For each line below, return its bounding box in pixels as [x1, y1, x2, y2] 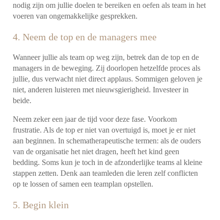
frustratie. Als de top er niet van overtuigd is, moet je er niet [13, 125, 196, 134]
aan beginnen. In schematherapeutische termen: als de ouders [13, 136, 201, 145]
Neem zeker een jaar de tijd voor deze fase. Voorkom [13, 114, 177, 123]
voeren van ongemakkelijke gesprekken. [13, 12, 138, 21]
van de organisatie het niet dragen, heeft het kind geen [13, 147, 180, 156]
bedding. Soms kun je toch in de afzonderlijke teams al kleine [13, 158, 203, 166]
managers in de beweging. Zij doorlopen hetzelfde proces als [13, 63, 201, 72]
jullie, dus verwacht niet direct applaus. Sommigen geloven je [13, 74, 203, 83]
